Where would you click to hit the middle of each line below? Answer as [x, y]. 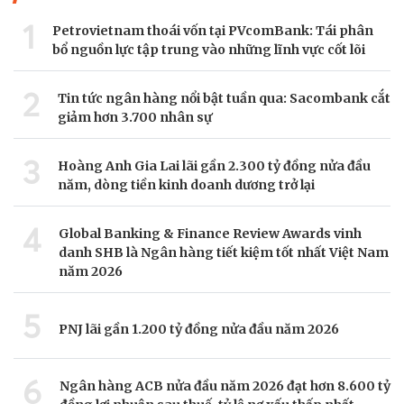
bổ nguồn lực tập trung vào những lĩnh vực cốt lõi [209, 50]
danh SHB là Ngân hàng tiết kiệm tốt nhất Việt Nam [224, 253]
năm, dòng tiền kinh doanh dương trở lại [186, 185]
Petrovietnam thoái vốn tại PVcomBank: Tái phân [213, 31]
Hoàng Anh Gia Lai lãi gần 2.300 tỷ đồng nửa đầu [214, 166]
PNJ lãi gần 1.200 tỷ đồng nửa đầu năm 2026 [199, 329]
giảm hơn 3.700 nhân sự [135, 118]
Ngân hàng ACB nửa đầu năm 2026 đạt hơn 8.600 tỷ [225, 386]
